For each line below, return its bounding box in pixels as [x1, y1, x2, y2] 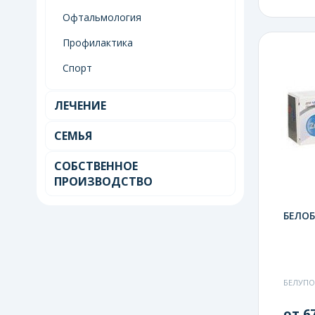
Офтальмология [63, 10, 141, 24]
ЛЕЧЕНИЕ [54, 97, 106, 113]
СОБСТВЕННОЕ [54, 157, 138, 174]
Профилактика [63, 35, 133, 49]
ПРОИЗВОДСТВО [54, 173, 153, 189]
